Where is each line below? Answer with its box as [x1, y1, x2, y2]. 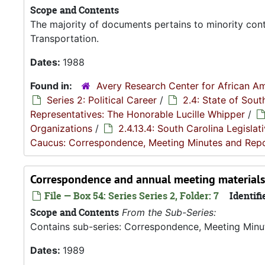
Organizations [30, 122, 92, 134]
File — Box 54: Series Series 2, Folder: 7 [42, 189, 219, 202]
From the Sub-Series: [122, 206, 216, 218]
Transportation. [30, 33, 99, 44]
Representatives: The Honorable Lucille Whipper [30, 108, 245, 120]
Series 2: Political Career [47, 94, 157, 106]
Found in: [30, 80, 75, 92]
